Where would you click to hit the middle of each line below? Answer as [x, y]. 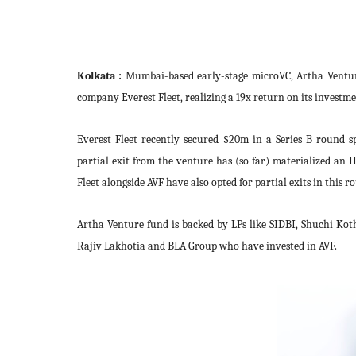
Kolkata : [100, 76]
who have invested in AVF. [277, 246]
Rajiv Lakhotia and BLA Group [147, 246]
